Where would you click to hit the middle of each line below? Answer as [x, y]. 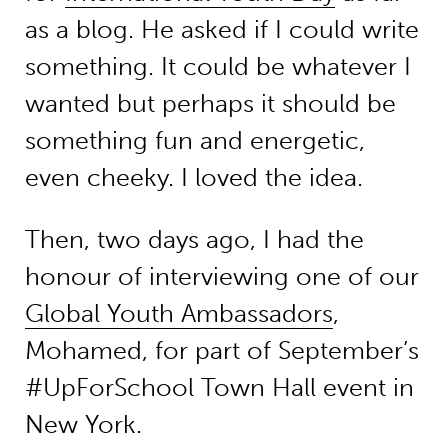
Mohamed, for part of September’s [221, 351]
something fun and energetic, [194, 141]
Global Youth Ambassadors [178, 314]
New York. [83, 425]
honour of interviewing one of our [221, 277]
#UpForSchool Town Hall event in [219, 388]
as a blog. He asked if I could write [221, 30]
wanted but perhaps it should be [210, 104]
